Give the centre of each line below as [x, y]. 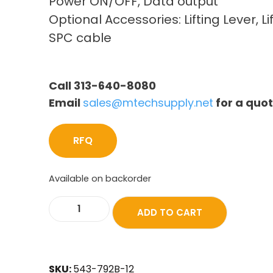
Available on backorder [100, 179]
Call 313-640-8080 [102, 86]
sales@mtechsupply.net [148, 103]
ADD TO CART [170, 212]
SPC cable [80, 38]
